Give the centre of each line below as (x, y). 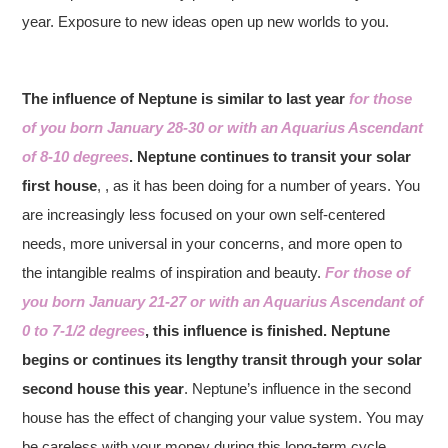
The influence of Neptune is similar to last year (186, 98)
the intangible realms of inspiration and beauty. (174, 272)
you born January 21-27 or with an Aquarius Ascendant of (223, 301)
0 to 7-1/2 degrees (84, 330)
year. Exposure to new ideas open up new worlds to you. (206, 21)
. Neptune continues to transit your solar (270, 156)
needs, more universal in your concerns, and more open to (212, 243)
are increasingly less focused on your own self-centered (204, 214)
